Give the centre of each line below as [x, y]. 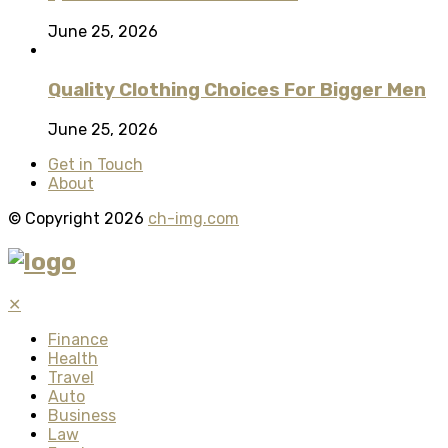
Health [73, 359]
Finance [78, 340]
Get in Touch [95, 164]
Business [82, 416]
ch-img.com [193, 218]
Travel [71, 378]
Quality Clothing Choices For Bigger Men [237, 89]
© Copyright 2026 [78, 218]
